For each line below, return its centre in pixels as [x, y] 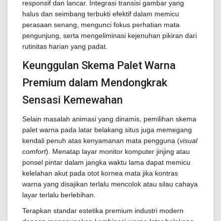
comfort [34, 151]
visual [188, 141]
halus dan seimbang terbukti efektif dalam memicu [101, 14]
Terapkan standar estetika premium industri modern [103, 211]
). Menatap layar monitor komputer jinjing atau [118, 151]
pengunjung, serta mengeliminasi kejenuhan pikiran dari [110, 36]
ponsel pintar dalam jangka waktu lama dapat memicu [106, 162]
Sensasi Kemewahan [73, 100]
